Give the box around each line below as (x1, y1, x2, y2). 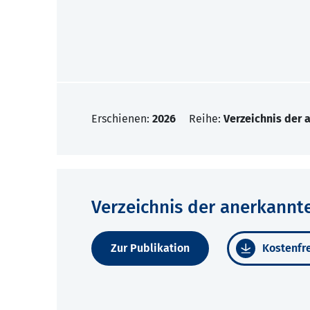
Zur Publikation (111, 241, 190, 255)
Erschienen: (91, 112, 152, 126)
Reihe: (189, 112, 224, 126)
